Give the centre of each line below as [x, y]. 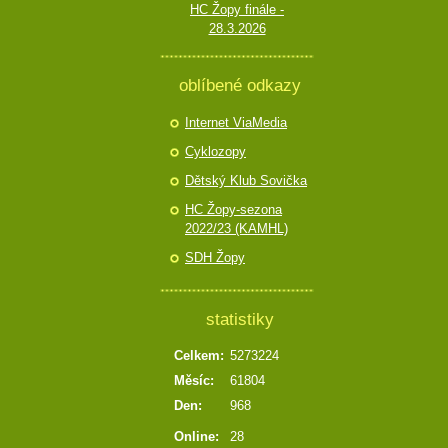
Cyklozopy [215, 151]
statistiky [239, 319]
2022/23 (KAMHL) [236, 228]
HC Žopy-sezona [233, 209]
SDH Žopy [215, 257]
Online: [196, 436]
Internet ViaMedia [236, 122]
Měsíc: [194, 380]
